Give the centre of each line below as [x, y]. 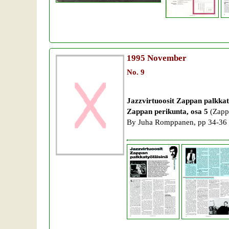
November [166, 58]
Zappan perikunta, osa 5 [168, 111]
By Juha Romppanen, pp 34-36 [177, 122]
